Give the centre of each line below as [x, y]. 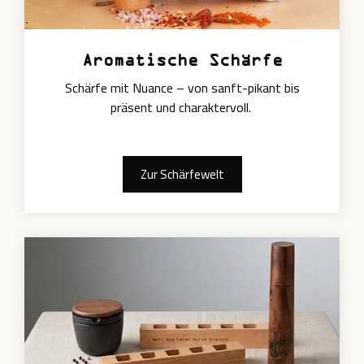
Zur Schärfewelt [182, 174]
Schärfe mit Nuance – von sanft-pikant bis [182, 87]
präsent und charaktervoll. [182, 107]
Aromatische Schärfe [182, 59]
